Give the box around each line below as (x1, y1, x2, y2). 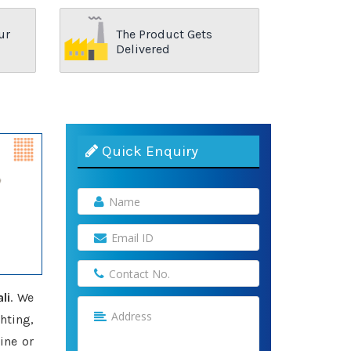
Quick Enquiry (97, 143, 198, 160)
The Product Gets (116, 27, 212, 42)
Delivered (116, 42, 170, 56)
